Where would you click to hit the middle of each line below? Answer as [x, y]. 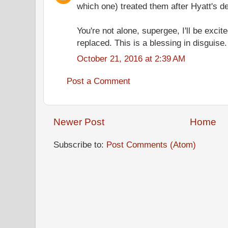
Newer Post [79, 122]
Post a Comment [98, 81]
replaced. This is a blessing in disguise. [152, 42]
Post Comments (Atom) [151, 144]
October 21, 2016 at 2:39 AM [131, 58]
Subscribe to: [80, 144]
